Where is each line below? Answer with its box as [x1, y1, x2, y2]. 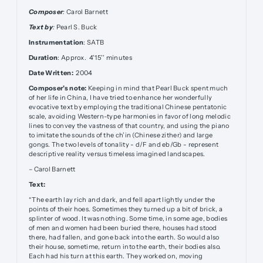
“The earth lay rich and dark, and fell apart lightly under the [28, 195, 215, 204]
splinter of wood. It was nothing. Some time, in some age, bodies [28, 214, 228, 222]
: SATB [83, 38, 104, 46]
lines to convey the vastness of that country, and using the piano [28, 121, 230, 130]
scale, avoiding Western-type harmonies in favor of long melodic [28, 112, 231, 120]
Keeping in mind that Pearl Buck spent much [88, 83, 228, 92]
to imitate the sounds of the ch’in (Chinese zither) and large [28, 130, 213, 139]
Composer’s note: [28, 83, 89, 92]
